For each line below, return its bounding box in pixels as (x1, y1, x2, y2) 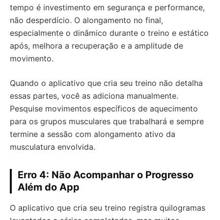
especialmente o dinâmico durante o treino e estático (10, 28, 209, 38)
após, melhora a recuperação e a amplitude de (10, 41, 183, 51)
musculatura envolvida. (10, 142, 95, 152)
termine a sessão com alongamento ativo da (10, 129, 175, 139)
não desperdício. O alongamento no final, (10, 15, 163, 25)
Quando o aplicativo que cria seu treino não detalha (10, 78, 203, 88)
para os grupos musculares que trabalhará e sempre (10, 116, 204, 126)
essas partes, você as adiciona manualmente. (10, 91, 178, 101)
